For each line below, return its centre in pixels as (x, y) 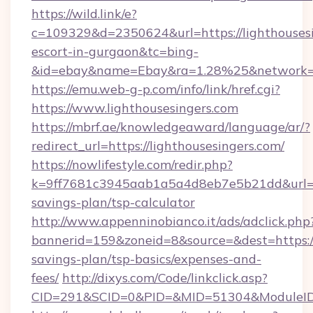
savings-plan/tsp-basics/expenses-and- (146, 259)
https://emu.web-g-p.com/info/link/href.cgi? (156, 89)
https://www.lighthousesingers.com (135, 108)
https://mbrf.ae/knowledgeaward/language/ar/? (171, 127)
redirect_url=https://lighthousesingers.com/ (158, 146)
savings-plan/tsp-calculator (113, 202)
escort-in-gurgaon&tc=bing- (115, 51)
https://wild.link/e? (84, 14)
